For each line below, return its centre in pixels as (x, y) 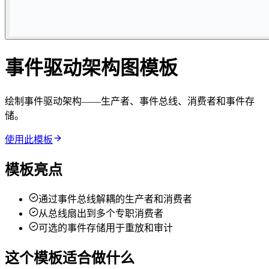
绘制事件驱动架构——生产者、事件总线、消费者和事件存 (130, 101)
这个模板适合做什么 (70, 258)
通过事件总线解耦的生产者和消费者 (115, 199)
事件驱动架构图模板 (91, 68)
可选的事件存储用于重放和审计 (106, 228)
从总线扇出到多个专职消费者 (101, 213)
